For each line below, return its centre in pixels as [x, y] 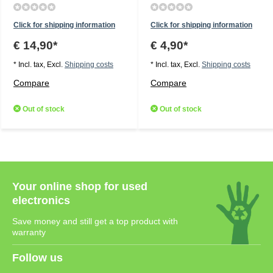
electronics [41, 200]
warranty [29, 232]
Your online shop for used [80, 186]
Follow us [37, 258]
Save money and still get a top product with [95, 221]
